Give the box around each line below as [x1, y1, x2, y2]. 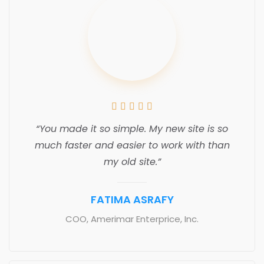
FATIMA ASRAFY [90, 192, 174, 207]
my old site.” [103, 154, 161, 169]
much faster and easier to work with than [34, 138, 230, 152]
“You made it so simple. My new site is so [36, 121, 228, 136]
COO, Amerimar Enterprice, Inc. [65, 212, 199, 225]
